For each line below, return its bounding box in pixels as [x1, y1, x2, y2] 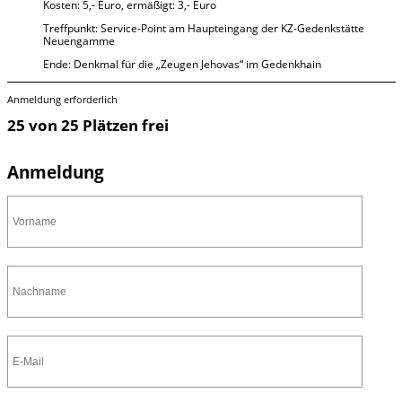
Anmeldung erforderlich [6, 92, 118, 107]
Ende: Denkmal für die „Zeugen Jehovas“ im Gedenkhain [42, 56, 321, 72]
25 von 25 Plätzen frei [6, 115, 169, 136]
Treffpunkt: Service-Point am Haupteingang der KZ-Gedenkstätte [42, 20, 364, 36]
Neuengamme [42, 32, 115, 48]
